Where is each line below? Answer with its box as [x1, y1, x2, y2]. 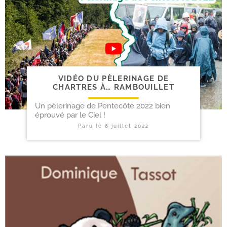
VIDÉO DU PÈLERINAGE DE [58, 73, 169, 83]
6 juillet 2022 [104, 123, 149, 129]
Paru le [78, 123, 105, 129]
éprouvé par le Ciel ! [34, 110, 105, 120]
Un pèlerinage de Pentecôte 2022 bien [34, 101, 170, 110]
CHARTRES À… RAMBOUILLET [53, 82, 174, 92]
